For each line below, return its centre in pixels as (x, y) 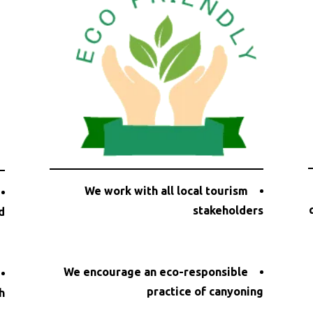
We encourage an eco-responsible (156, 271)
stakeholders (228, 210)
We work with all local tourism (167, 190)
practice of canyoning (205, 291)
